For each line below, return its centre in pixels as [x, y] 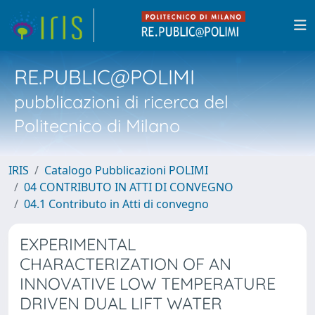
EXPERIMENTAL [78, 244]
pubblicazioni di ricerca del [121, 102]
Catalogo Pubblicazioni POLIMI [126, 170]
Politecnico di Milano [97, 126]
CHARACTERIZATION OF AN [126, 264]
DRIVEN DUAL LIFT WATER [121, 303]
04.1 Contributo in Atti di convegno [116, 204]
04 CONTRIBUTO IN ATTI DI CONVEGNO [129, 187]
